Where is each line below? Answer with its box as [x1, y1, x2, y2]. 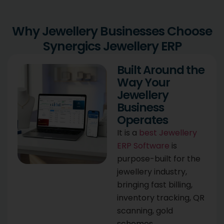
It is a [117, 127, 139, 139]
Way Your [117, 74, 170, 91]
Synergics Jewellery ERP [42, 37, 181, 55]
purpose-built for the [117, 153, 200, 165]
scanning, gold [117, 205, 173, 217]
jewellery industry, [117, 166, 187, 178]
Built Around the [117, 62, 204, 78]
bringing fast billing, [117, 179, 192, 191]
